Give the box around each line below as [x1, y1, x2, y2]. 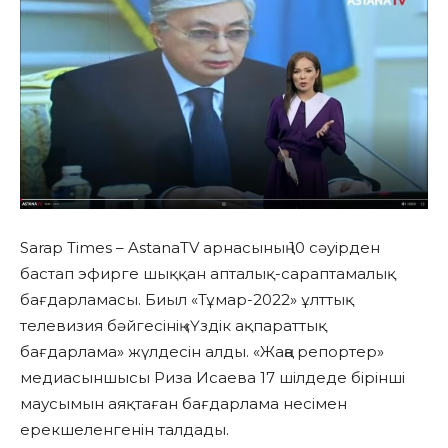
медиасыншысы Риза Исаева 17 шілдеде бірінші [20, 367, 405, 387]
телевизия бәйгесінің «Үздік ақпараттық [20, 315, 327, 335]
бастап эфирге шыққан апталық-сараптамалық [20, 263, 396, 283]
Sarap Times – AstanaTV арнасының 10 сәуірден [20, 237, 380, 257]
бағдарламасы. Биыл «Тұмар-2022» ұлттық [20, 289, 354, 309]
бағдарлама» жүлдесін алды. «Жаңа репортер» [20, 341, 384, 361]
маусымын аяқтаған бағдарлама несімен [20, 393, 347, 413]
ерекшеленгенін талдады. [20, 419, 229, 439]
